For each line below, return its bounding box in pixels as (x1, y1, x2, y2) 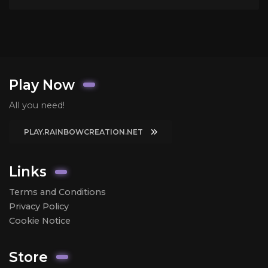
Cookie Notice (9, 215, 71, 227)
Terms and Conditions (9, 187, 106, 198)
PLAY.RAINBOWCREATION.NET (23, 127, 143, 136)
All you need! (9, 99, 65, 111)
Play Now (9, 76, 75, 93)
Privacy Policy (9, 201, 69, 212)
